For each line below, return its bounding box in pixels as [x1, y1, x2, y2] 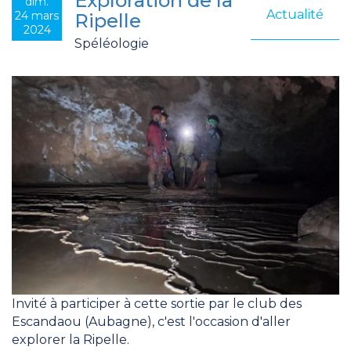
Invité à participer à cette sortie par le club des [12, 295, 302, 311]
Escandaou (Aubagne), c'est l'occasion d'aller [12, 313, 291, 329]
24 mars [15, 9, 59, 24]
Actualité [266, 7, 324, 23]
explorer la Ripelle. [12, 331, 129, 347]
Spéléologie [74, 36, 149, 52]
